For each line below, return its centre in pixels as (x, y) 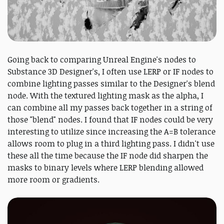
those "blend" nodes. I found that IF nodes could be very (110, 120)
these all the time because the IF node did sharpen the (108, 156)
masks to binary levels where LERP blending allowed (105, 168)
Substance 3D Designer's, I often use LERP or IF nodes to (110, 72)
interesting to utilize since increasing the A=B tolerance (111, 132)
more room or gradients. (53, 180)
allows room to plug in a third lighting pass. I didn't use (111, 144)
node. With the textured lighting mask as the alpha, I (105, 96)
